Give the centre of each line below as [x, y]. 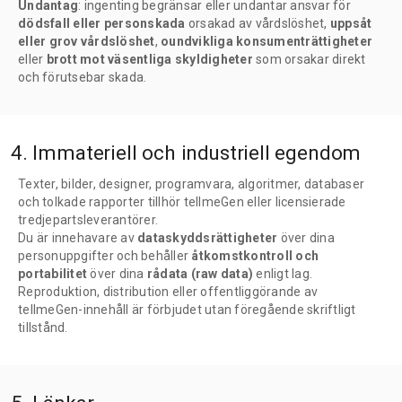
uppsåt [351, 23]
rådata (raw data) [200, 273]
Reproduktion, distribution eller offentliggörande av [168, 291]
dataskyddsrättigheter [208, 237]
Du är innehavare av [78, 237]
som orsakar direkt [309, 59]
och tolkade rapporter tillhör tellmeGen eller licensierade [182, 201]
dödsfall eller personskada [102, 23]
